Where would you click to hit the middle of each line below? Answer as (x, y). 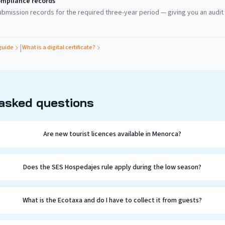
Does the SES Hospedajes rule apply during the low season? (112, 167)
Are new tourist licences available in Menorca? (112, 134)
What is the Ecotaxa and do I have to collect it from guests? (112, 200)
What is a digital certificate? (59, 47)
